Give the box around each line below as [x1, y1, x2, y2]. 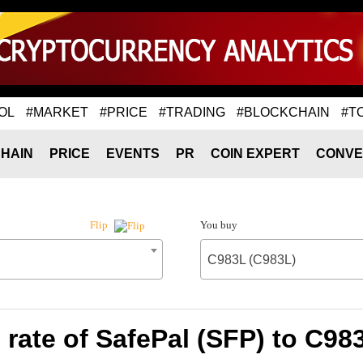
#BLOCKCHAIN [237, 105, 330, 119]
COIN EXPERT [211, 147, 300, 160]
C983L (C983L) [207, 253, 296, 267]
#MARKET [26, 105, 88, 119]
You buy [199, 219, 237, 231]
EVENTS [106, 147, 160, 160]
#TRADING [159, 105, 225, 119]
